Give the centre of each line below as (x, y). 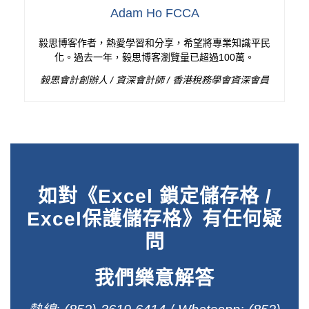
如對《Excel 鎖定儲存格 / (154, 196)
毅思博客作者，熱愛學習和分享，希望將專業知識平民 (154, 42)
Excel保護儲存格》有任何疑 (154, 219)
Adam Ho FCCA (154, 13)
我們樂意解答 (154, 278)
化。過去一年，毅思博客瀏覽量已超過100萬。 (154, 57)
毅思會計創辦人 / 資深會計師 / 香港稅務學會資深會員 (154, 80)
